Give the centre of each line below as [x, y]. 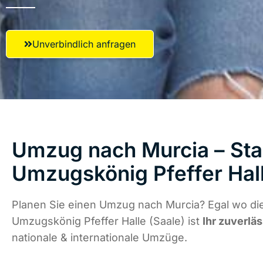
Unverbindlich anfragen [84, 44]
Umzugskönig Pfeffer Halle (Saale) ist [107, 221]
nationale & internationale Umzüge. [100, 238]
